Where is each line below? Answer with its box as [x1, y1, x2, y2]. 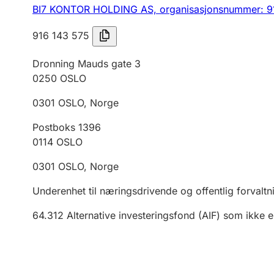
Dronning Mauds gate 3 [32, 57, 141, 70]
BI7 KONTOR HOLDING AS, [32, 3, 160, 15]
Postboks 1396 [32, 121, 101, 133]
